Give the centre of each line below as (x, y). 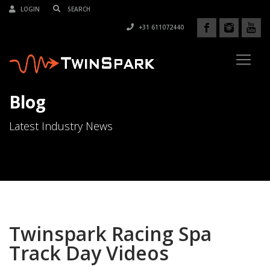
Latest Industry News (61, 126)
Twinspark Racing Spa (110, 234)
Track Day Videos (89, 253)
